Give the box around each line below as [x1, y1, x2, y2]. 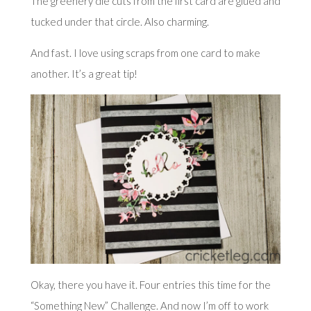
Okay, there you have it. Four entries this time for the [30, 278, 271, 292]
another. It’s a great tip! [30, 67, 137, 81]
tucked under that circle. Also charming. [30, 15, 209, 28]
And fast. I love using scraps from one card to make [30, 47, 260, 60]
